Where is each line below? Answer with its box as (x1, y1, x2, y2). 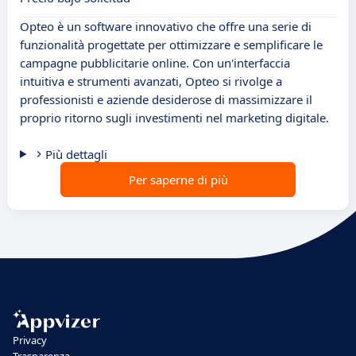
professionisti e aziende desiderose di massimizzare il (20, 91, 312, 108)
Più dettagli (44, 146, 107, 163)
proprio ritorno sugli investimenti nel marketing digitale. (20, 110, 329, 126)
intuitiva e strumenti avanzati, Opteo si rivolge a (20, 73, 282, 90)
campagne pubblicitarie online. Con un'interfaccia (20, 55, 290, 72)
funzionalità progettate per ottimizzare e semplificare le (20, 37, 323, 53)
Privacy (13, 333, 47, 347)
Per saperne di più (128, 172, 228, 188)
